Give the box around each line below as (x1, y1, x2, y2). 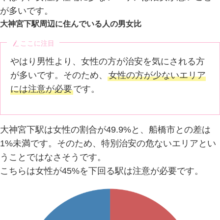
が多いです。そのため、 (10, 70, 108, 81)
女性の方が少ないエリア (109, 70, 206, 81)
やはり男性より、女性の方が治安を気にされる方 (10, 56, 205, 67)
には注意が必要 (10, 84, 73, 94)
